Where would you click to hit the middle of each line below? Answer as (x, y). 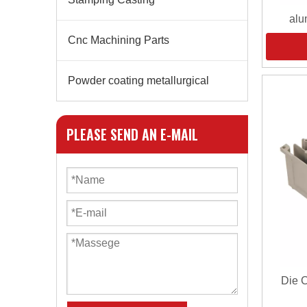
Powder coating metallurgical (138, 81)
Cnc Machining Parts (119, 40)
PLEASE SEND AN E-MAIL (132, 134)
